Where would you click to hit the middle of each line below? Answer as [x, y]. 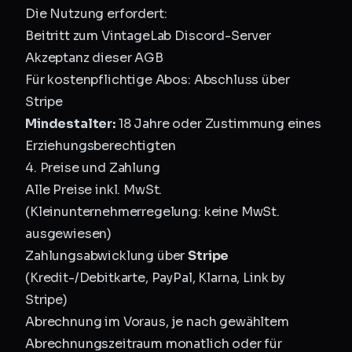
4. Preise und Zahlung [93, 168]
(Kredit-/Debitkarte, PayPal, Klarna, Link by [155, 278]
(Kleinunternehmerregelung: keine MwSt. [152, 212]
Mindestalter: [70, 124]
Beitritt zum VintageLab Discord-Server [148, 36]
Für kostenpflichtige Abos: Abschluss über [158, 80]
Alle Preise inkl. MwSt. [94, 190]
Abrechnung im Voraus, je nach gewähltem [157, 322]
